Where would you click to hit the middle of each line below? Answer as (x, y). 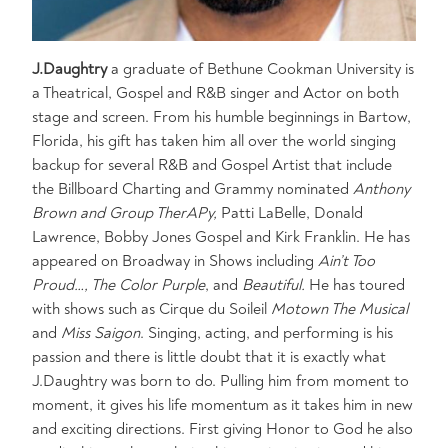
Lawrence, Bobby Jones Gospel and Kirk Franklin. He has (221, 237)
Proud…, (61, 285)
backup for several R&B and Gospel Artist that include (212, 165)
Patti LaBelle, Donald (290, 213)
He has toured (355, 285)
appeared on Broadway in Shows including (175, 261)
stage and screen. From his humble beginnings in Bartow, (221, 117)
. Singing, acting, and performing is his (266, 333)
